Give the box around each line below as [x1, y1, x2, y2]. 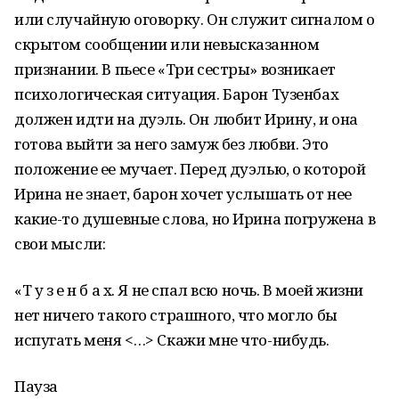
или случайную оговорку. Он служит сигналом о [14, 9, 375, 29]
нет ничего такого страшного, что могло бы [14, 305, 338, 325]
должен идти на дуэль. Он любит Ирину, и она [14, 109, 358, 129]
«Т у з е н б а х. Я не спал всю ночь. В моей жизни [14, 280, 363, 300]
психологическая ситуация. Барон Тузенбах [14, 84, 339, 104]
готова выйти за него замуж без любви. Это [14, 134, 329, 154]
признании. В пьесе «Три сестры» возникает [14, 59, 336, 79]
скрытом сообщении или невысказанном [14, 34, 320, 54]
